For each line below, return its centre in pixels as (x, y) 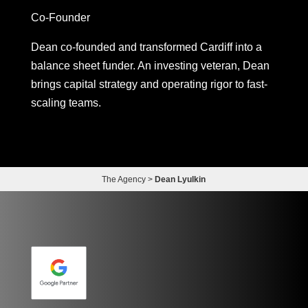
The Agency (124, 180)
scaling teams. (66, 103)
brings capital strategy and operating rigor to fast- (149, 85)
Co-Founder (60, 18)
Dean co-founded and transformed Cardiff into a (146, 47)
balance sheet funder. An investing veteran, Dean (150, 66)
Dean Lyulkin (180, 180)
